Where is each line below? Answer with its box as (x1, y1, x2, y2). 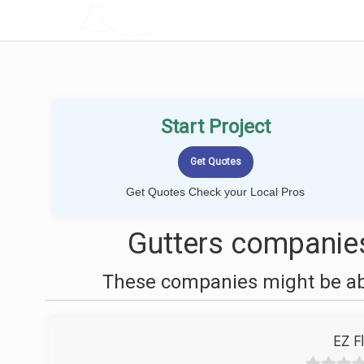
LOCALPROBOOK (119, 11, 227, 28)
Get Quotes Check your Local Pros (126, 185, 305, 198)
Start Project (160, 115, 271, 138)
